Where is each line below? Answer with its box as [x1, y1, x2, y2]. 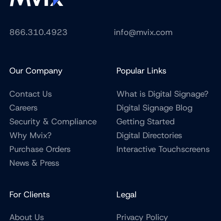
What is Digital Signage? [116, 88, 208, 99]
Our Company [9, 65, 63, 76]
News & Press [9, 157, 60, 168]
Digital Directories [116, 129, 182, 141]
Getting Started [116, 115, 175, 127]
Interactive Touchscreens [116, 143, 210, 154]
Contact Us [9, 88, 52, 99]
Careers [9, 102, 38, 113]
